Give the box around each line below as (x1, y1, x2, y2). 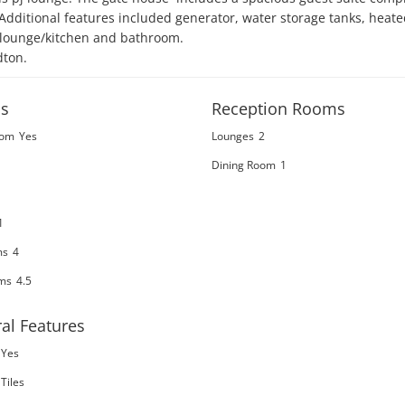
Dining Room (211, 157, 276, 172)
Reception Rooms (211, 98, 345, 119)
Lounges (211, 128, 254, 143)
